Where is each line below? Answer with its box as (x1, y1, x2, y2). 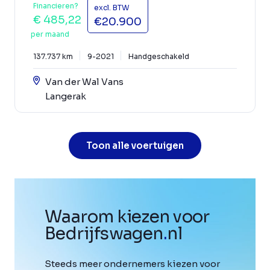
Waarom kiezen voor (45, 206, 210, 228)
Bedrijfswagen (45, 223, 163, 245)
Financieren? (33, 1, 78, 11)
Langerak (45, 90, 86, 102)
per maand (31, 30, 69, 39)
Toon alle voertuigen (86, 140, 184, 152)
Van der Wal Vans (45, 76, 124, 88)
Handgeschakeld (128, 52, 189, 61)
